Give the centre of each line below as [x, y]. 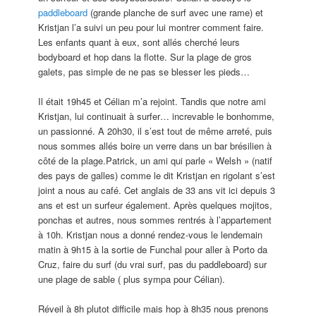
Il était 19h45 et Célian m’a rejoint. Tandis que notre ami [152, 102]
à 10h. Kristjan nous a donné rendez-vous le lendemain [151, 235]
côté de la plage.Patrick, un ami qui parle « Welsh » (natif [156, 161]
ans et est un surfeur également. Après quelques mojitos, [156, 205]
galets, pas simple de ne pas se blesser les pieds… [144, 72]
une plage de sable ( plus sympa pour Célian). [132, 279]
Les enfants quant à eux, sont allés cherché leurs [139, 42]
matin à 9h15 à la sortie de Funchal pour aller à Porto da [153, 250]
